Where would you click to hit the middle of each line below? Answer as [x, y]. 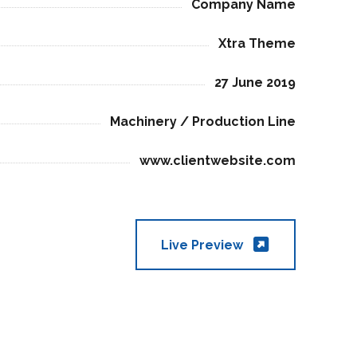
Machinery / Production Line [202, 121]
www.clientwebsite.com [217, 160]
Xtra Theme [257, 44]
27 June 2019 [255, 82]
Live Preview [203, 245]
